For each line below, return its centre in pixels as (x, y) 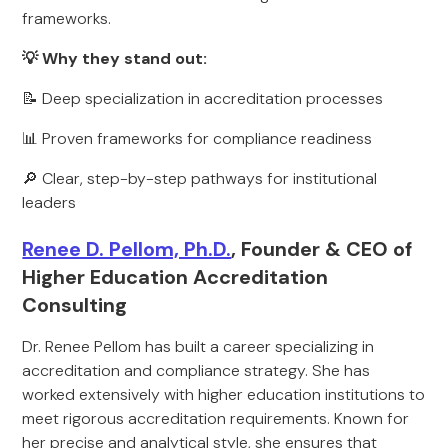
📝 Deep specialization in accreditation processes (203, 98)
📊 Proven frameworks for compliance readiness (197, 138)
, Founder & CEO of (322, 249)
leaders (49, 202)
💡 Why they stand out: (115, 58)
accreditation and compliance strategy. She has (196, 370)
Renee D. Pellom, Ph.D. (127, 249)
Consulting (75, 305)
